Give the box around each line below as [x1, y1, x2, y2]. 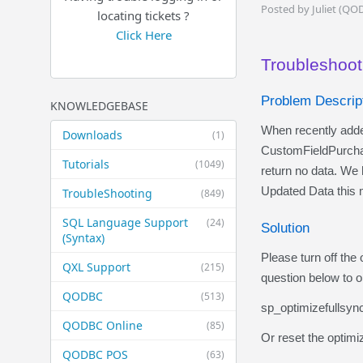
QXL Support [62, 259, 130, 275]
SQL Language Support [62, 215, 188, 230]
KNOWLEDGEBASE [50, 98, 148, 113]
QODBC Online [62, 318, 143, 333]
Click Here [115, 27, 172, 43]
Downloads [62, 127, 122, 143]
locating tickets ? [97, 7, 190, 23]
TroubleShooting [62, 186, 152, 201]
